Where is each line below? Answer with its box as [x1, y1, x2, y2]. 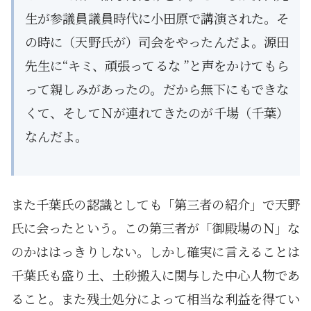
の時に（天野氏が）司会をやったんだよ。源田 [25, 33, 289, 51]
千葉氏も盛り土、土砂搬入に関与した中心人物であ [11, 266, 300, 285]
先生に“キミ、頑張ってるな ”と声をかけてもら [25, 56, 289, 75]
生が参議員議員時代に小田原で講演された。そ [25, 9, 289, 28]
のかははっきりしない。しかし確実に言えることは [11, 242, 300, 261]
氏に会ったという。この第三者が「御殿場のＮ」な [11, 219, 300, 237]
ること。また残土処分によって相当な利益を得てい [11, 289, 300, 308]
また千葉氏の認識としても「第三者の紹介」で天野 [11, 195, 300, 214]
